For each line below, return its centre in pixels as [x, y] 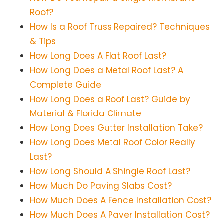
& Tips [43, 42]
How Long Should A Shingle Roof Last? [110, 171]
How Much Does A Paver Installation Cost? [120, 215]
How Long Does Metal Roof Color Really [112, 143]
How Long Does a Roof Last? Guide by [110, 99]
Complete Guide [65, 85]
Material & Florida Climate [86, 114]
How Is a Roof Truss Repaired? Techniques [120, 27]
